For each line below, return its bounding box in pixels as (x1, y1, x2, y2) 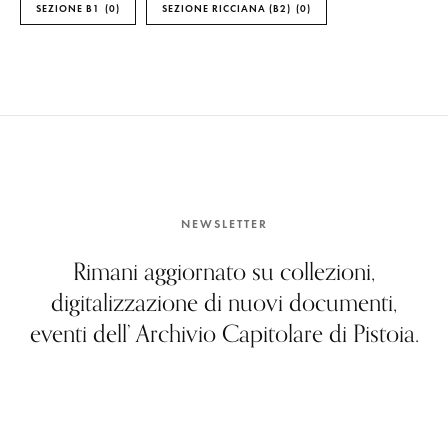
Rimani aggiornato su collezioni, (73, 257, 375, 285)
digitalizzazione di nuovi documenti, (51, 288, 397, 316)
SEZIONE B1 (36, 2, 100, 15)
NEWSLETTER (180, 216, 268, 231)
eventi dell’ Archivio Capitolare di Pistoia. (29, 319, 419, 347)
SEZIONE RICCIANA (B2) (162, 2, 291, 15)
